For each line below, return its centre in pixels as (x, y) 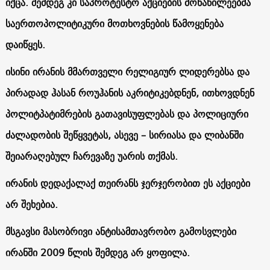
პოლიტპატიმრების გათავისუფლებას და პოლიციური (127, 114)
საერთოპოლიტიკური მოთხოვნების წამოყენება (114, 23)
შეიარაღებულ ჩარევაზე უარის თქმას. (91, 156)
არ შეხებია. (31, 204)
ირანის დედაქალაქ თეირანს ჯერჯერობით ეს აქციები (127, 183)
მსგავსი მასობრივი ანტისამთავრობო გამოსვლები (121, 231)
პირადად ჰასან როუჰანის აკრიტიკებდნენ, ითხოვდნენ (130, 93)
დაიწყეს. (25, 44)
